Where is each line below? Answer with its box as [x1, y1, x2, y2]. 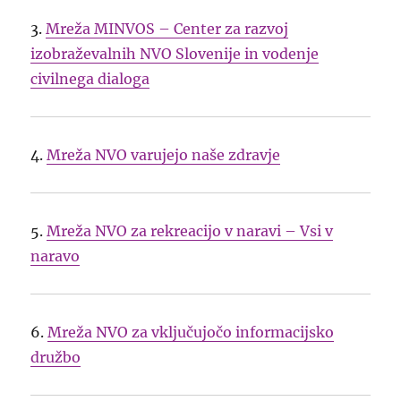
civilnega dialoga [30, 70, 150, 89]
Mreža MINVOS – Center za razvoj [46, 20, 289, 38]
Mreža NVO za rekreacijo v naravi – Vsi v [47, 222, 334, 241]
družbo [30, 348, 81, 367]
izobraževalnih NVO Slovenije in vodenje [30, 45, 320, 64]
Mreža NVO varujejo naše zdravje [47, 146, 281, 165]
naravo [30, 247, 81, 266]
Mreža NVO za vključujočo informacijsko [47, 323, 335, 342]
